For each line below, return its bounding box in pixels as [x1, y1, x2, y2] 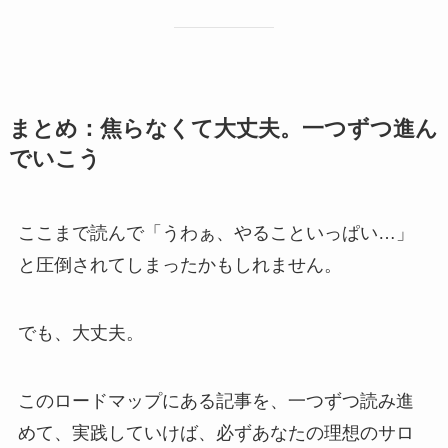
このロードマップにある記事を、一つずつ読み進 [17, 390, 414, 411]
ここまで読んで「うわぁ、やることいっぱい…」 [17, 223, 414, 244]
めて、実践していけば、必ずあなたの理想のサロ [17, 422, 414, 443]
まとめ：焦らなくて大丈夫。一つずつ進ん [8, 117, 438, 142]
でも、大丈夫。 [17, 323, 144, 344]
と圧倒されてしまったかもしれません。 [17, 255, 342, 276]
